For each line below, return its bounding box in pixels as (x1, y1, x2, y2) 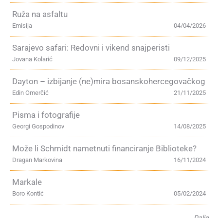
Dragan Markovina (12, 156, 62, 163)
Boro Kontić (12, 190, 44, 197)
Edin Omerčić (12, 89, 49, 96)
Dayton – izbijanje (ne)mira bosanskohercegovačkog (12, 76, 205, 86)
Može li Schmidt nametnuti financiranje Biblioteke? (12, 144, 197, 153)
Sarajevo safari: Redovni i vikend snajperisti (12, 43, 170, 53)
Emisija (12, 22, 32, 29)
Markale (12, 177, 42, 187)
